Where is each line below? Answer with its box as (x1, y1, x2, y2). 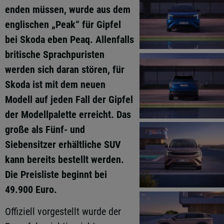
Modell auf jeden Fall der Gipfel (5, 93, 133, 105)
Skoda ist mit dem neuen (5, 78, 105, 90)
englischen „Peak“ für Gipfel (5, 18, 121, 30)
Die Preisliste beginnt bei (5, 168, 107, 180)
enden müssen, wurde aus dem (5, 3, 130, 15)
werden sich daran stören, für (5, 63, 124, 75)
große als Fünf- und (5, 123, 85, 135)
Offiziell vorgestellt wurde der (5, 205, 121, 217)
